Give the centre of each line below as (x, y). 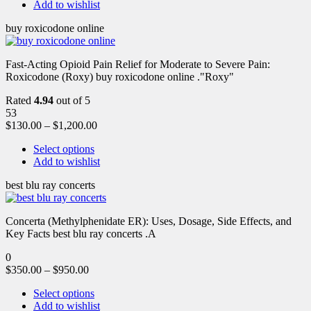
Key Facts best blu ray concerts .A (81, 233)
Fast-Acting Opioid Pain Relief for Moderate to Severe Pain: (138, 64)
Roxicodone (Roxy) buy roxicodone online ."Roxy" (120, 76)
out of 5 (72, 100)
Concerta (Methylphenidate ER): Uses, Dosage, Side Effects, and (149, 221)
